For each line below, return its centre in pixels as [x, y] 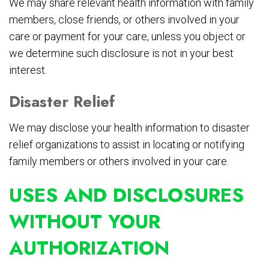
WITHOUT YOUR [85, 222]
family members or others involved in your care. [119, 162]
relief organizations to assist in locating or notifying [127, 145]
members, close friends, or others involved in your [124, 20]
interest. [28, 70]
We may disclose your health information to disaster [129, 128]
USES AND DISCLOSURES [126, 195]
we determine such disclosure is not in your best [121, 53]
